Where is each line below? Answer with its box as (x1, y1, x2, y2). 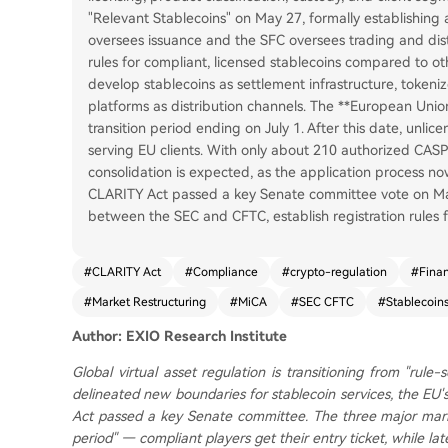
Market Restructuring (92, 295, 206, 309)
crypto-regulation (290, 265, 387, 279)
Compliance (193, 265, 258, 279)
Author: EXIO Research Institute (72, 328, 287, 344)
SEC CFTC (299, 295, 354, 309)
